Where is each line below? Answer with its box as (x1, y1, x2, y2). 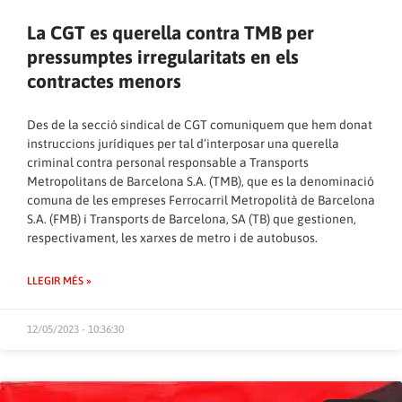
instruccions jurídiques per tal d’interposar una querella (27, 135, 339, 151)
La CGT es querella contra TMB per (27, 21, 314, 43)
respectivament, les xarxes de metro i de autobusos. (27, 230, 318, 245)
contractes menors (27, 69, 181, 92)
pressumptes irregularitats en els (27, 45, 299, 67)
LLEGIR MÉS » (27, 274, 92, 287)
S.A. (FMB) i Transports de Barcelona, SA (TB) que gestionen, (27, 211, 356, 226)
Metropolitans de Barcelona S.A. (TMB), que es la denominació (27, 173, 374, 188)
